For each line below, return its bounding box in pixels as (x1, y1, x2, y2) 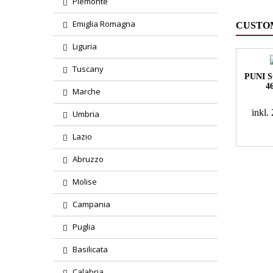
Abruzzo (73, 154, 104, 165)
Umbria (73, 108, 99, 119)
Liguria (73, 41, 97, 52)
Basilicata (73, 244, 108, 255)
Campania (73, 199, 110, 210)
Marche (73, 86, 101, 97)
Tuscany (73, 63, 104, 74)
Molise (73, 176, 97, 187)
